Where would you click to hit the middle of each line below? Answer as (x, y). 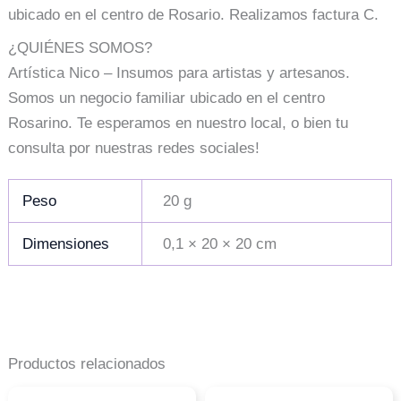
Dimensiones (66, 244)
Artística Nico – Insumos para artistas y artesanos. (179, 73)
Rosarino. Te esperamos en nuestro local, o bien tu (179, 123)
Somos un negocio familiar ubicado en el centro (167, 98)
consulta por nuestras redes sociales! (134, 148)
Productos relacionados (87, 363)
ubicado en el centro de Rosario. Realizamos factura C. (194, 15)
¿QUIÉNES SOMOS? (81, 47)
